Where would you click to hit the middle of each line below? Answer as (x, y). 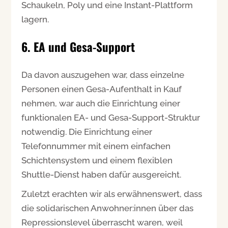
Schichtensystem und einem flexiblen (97, 160)
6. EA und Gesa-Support (78, 47)
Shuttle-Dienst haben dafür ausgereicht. (102, 174)
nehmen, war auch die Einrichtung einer (101, 103)
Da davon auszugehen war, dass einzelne (103, 75)
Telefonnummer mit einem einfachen (96, 146)
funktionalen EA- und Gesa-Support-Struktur (111, 117)
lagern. (35, 19)
